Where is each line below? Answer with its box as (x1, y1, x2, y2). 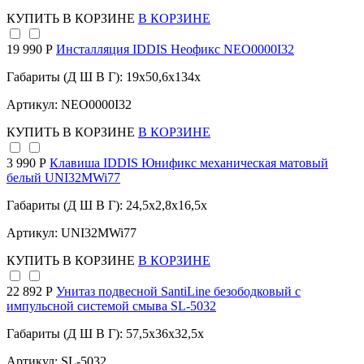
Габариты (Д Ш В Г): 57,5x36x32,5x (6, 327, 204, 341)
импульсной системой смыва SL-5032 (6, 299, 216, 314)
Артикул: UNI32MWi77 (6, 226, 136, 240)
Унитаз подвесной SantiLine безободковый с (56, 284, 301, 299)
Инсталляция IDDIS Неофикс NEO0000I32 (56, 42, 294, 57)
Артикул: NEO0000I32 (6, 97, 132, 112)
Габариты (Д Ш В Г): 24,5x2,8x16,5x (6, 198, 207, 213)
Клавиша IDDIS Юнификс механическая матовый (50, 156, 328, 171)
